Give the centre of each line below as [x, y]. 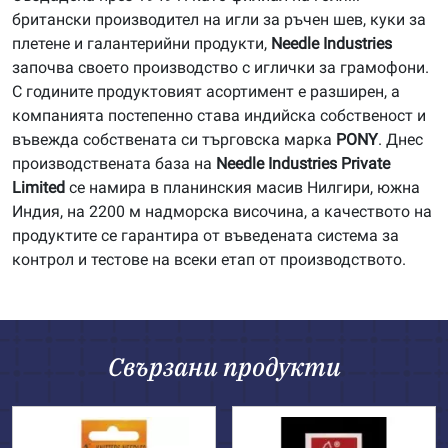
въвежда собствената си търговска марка [174, 139]
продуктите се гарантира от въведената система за [205, 235]
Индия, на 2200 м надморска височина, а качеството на [222, 211]
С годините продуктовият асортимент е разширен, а [206, 91]
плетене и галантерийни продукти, [139, 43]
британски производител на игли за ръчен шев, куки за [219, 19]
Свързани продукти [224, 366]
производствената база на [114, 163]
